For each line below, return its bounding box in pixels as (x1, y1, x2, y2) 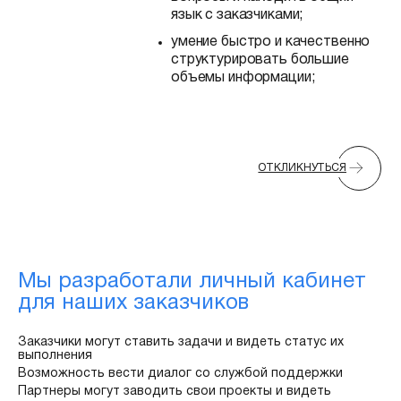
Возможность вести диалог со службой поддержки (18, 368, 343, 380)
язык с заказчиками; (171, 9, 303, 21)
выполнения (18, 350, 92, 362)
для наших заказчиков (18, 294, 249, 313)
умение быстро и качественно (171, 36, 371, 48)
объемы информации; (171, 72, 315, 84)
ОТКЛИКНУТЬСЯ (258, 163, 346, 173)
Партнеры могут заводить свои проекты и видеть (18, 386, 331, 397)
